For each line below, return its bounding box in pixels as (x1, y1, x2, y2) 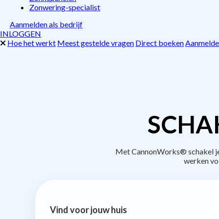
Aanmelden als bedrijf (10, 20, 83, 29)
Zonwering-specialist (29, 2, 100, 12)
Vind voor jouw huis (50, 204, 127, 215)
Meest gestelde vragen (57, 38, 134, 47)
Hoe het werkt (7, 38, 56, 47)
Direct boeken (135, 38, 184, 47)
